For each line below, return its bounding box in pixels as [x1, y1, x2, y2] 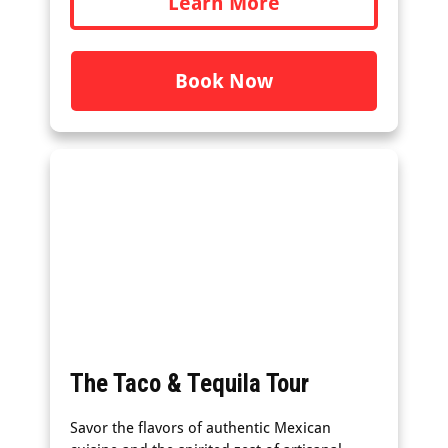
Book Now [175, 69, 273, 93]
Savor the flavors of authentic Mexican [70, 419, 331, 437]
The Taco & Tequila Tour [70, 369, 309, 398]
